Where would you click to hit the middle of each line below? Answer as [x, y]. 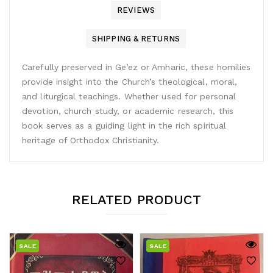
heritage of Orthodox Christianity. [91, 140]
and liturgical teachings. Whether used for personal [129, 96]
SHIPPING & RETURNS [136, 38]
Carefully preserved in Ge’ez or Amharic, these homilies [136, 67]
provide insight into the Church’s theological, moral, [130, 81]
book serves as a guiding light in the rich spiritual [124, 125]
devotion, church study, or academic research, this [128, 111]
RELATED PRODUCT [136, 199]
